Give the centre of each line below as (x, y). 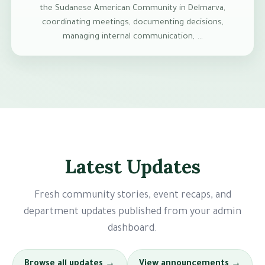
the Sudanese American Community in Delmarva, (132, 9)
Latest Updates (132, 167)
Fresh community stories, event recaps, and (132, 196)
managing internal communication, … (132, 37)
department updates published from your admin (132, 213)
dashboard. (132, 229)
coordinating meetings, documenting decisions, (132, 23)
